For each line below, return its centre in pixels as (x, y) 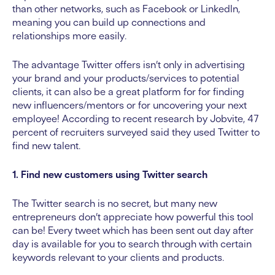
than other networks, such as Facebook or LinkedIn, (126, 9)
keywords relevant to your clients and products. (118, 258)
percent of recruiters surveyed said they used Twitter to (136, 132)
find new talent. (46, 146)
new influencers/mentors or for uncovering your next (130, 105)
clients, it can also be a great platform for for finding (128, 92)
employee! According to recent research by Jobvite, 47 (135, 119)
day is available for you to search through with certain (132, 244)
